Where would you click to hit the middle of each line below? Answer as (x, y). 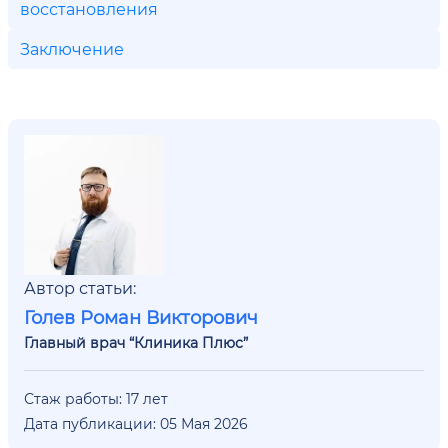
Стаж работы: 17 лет (96, 398)
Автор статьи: (80, 287)
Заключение (72, 48)
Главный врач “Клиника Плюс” (136, 342)
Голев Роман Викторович (141, 317)
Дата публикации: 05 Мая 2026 (136, 423)
